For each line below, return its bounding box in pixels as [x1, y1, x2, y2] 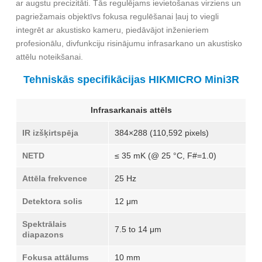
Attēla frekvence [22, 174, 87, 184]
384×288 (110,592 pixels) [115, 128, 209, 138]
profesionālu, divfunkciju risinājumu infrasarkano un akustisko [16, 39, 242, 49]
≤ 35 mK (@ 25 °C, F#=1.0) [115, 151, 216, 161]
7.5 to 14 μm [115, 225, 161, 235]
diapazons [22, 230, 64, 240]
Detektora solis [22, 196, 82, 206]
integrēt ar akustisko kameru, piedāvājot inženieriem [16, 25, 209, 35]
